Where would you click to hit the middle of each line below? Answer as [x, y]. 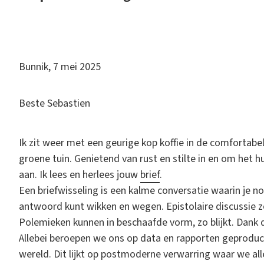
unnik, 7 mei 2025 [63, 67]
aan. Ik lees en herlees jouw [80, 174]
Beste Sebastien [55, 103]
